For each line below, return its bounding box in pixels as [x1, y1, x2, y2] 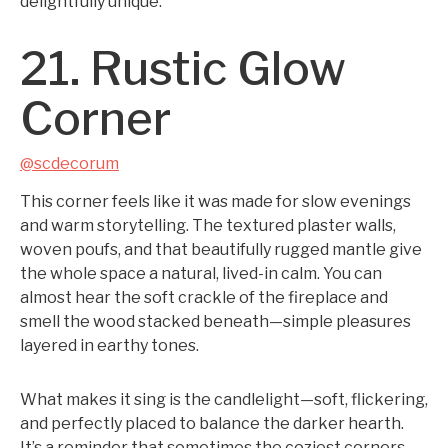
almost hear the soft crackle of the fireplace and [20, 288, 388, 307]
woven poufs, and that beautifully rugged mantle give [20, 240, 422, 259]
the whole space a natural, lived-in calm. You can [20, 264, 382, 283]
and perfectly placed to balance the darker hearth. [20, 414, 404, 433]
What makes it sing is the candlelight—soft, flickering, [20, 390, 428, 409]
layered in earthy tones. [20, 336, 199, 355]
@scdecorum [20, 154, 119, 173]
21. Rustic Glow [20, 41, 346, 96]
